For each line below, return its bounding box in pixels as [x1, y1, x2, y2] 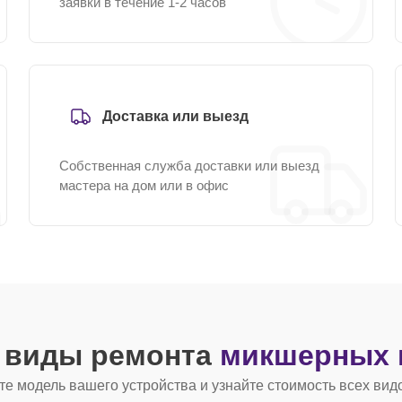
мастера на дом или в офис [59, 178, 229, 193]
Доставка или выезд [102, 109, 249, 124]
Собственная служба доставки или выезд [59, 158, 319, 173]
